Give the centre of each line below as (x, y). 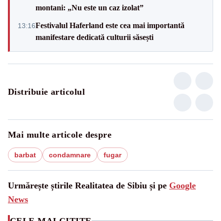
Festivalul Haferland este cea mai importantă (110, 25)
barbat (25, 155)
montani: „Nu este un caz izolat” (90, 7)
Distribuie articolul (46, 92)
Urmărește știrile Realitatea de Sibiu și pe (89, 185)
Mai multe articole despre (60, 134)
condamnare (70, 155)
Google (183, 185)
